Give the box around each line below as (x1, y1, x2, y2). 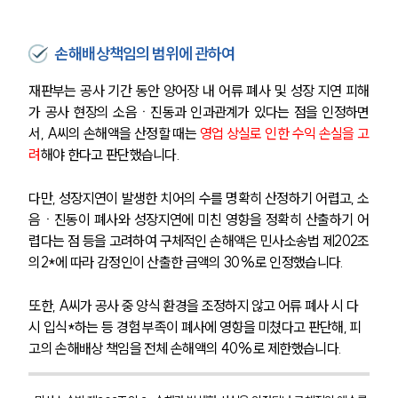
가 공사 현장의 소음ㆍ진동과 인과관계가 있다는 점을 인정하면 (28, 103, 370, 122)
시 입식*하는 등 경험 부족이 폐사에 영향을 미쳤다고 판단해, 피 (28, 318, 362, 337)
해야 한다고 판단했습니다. (40, 146, 183, 164)
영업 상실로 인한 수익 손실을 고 (199, 124, 370, 143)
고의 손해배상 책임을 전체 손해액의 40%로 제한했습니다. (28, 339, 342, 358)
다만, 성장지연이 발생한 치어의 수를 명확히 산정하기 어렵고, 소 (28, 189, 370, 208)
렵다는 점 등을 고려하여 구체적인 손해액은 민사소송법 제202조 (28, 232, 370, 251)
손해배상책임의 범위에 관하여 (55, 44, 235, 65)
